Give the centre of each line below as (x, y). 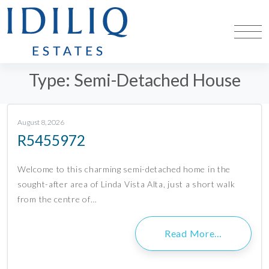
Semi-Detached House (157, 80)
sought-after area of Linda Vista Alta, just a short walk (126, 184)
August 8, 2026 (41, 122)
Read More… (193, 234)
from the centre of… (57, 199)
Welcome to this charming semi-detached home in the (124, 169)
